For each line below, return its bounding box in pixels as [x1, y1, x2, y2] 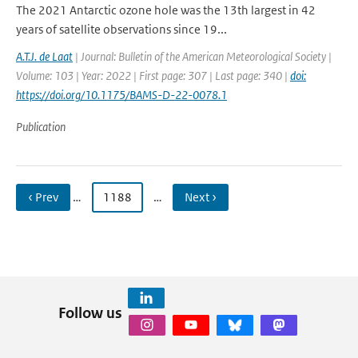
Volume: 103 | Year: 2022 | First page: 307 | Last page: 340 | [16, 68, 290, 83]
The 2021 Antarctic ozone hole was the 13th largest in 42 [16, 2, 316, 18]
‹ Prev [28, 189, 58, 205]
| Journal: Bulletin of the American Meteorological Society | [73, 49, 332, 64]
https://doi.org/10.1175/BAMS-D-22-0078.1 [16, 87, 227, 102]
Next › [185, 189, 217, 205]
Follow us [58, 303, 122, 322]
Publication [16, 119, 66, 134]
